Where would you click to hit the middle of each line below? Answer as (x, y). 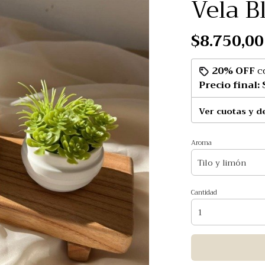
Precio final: (230, 85)
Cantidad (204, 193)
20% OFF (233, 71)
